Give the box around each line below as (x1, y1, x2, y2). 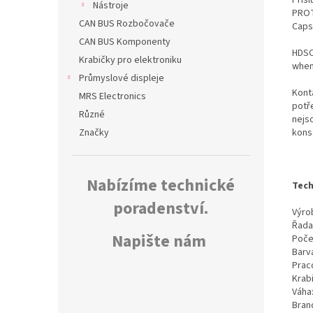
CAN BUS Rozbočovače (79, 17, 175, 31)
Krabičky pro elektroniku (79, 53, 182, 68)
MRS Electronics (79, 89, 146, 104)
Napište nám (112, 229, 206, 254)
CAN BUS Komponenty (79, 35, 170, 50)
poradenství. (113, 196, 208, 221)
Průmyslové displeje (79, 71, 164, 86)
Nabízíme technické (87, 173, 235, 198)
